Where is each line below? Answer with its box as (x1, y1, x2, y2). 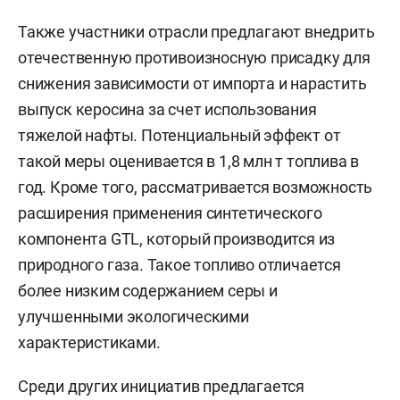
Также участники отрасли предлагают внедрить (18, 21, 375, 41)
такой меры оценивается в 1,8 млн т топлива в (18, 151, 360, 171)
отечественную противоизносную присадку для (18, 47, 371, 67)
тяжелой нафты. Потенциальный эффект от (18, 125, 341, 145)
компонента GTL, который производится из (18, 229, 336, 248)
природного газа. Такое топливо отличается (18, 254, 341, 274)
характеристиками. (18, 332, 161, 352)
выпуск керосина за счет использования (18, 99, 317, 119)
